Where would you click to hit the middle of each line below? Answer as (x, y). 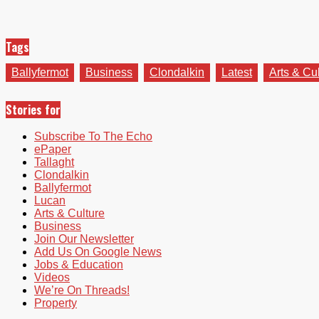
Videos (52, 277)
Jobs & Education (79, 264)
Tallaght (54, 162)
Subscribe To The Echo (93, 136)
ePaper (53, 149)
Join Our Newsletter (84, 239)
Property (56, 303)
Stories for (33, 109)
